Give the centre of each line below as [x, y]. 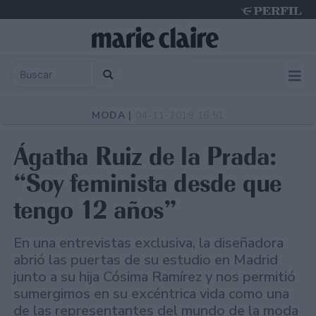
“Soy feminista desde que [148, 183]
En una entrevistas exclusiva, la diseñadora [148, 243]
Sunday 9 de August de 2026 [247, 61]
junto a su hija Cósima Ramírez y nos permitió [154, 277]
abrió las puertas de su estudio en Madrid [146, 260]
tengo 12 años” [95, 210]
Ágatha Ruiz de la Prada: [145, 157]
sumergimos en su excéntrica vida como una [151, 294]
